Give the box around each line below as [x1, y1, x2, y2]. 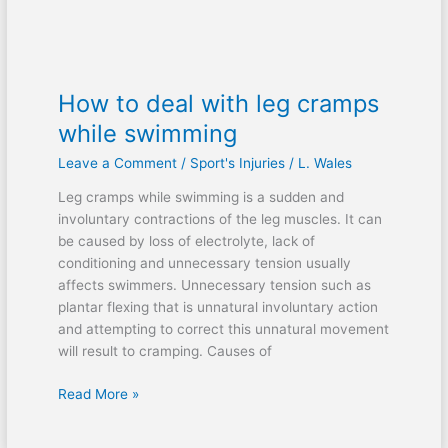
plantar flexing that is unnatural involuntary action [57, 299, 378, 316]
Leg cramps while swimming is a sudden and [57, 189, 344, 206]
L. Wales [297, 154, 352, 171]
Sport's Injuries [189, 154, 285, 171]
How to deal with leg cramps [57, 88, 379, 118]
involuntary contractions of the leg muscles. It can [57, 211, 382, 228]
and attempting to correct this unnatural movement [57, 321, 389, 338]
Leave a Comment [57, 154, 177, 171]
